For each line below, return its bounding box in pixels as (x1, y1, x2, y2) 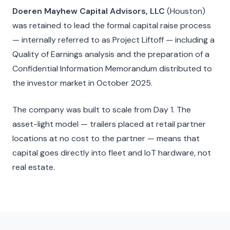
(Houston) (165, 6, 205, 17)
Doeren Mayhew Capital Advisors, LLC (12, 6, 165, 17)
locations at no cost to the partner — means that (12, 133, 200, 144)
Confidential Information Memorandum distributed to (12, 63, 212, 74)
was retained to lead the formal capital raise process (12, 20, 211, 31)
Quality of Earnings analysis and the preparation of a (12, 49, 209, 60)
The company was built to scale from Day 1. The (12, 104, 191, 116)
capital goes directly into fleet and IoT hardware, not (12, 147, 211, 159)
